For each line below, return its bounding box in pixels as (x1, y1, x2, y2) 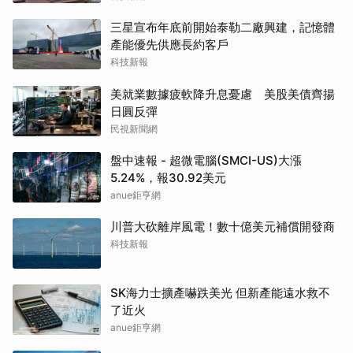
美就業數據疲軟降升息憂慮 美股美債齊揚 (110, 87, 335, 102)
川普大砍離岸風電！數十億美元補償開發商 (110, 219, 335, 235)
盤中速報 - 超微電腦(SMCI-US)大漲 (110, 153, 302, 169)
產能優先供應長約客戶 (110, 37, 229, 53)
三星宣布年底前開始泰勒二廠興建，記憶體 (110, 20, 335, 35)
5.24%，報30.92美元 (110, 170, 226, 186)
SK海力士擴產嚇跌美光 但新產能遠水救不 (110, 285, 330, 301)
